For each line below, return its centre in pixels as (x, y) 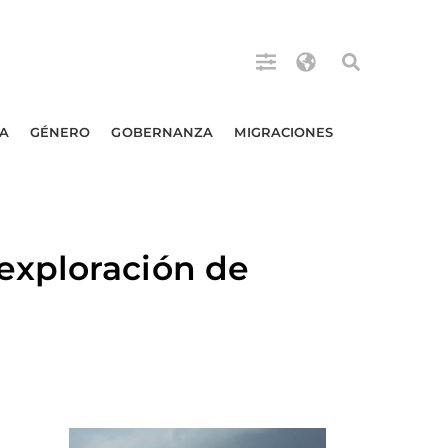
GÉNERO (60, 132)
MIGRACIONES (284, 132)
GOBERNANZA (162, 132)
